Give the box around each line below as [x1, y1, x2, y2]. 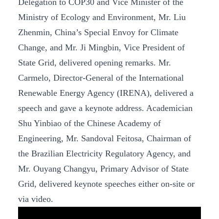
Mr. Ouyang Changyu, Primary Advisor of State [18, 164, 189, 174]
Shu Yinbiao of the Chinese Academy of [18, 118, 161, 129]
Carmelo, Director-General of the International [18, 73, 184, 83]
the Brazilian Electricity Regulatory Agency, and [18, 149, 191, 159]
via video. [18, 194, 53, 204]
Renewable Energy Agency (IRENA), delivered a [18, 88, 194, 98]
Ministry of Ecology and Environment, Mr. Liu [18, 12, 186, 22]
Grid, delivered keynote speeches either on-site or [18, 179, 195, 189]
